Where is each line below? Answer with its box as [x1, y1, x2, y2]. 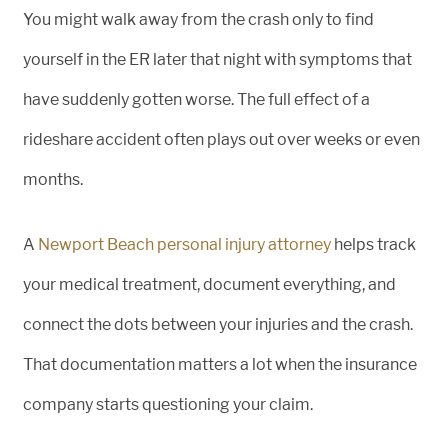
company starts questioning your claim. [23, 395, 313, 414]
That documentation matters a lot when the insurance [23, 355, 417, 374]
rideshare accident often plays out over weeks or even [23, 130, 420, 149]
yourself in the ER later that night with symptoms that [23, 50, 412, 69]
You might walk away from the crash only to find [23, 10, 374, 29]
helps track [331, 235, 416, 254]
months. [23, 170, 83, 189]
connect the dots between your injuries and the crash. [23, 315, 413, 334]
